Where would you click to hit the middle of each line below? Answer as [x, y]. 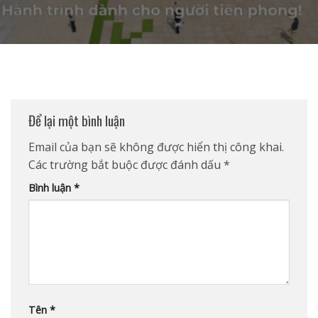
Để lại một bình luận [78, 120]
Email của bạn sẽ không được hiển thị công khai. [156, 147]
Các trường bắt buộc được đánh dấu [126, 164]
